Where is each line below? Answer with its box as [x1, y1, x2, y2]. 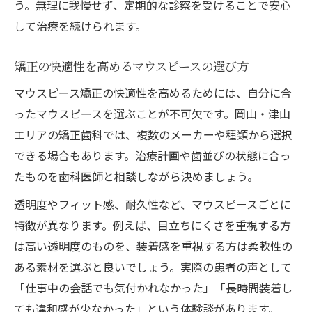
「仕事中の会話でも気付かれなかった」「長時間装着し [14, 279, 292, 296]
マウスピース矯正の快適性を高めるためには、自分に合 [14, 84, 292, 101]
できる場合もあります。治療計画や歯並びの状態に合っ [14, 146, 291, 164]
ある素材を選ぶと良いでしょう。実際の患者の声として [14, 258, 292, 275]
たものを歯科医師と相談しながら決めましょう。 [14, 167, 258, 185]
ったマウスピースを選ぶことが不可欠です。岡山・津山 [14, 104, 290, 122]
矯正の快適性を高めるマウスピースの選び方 [14, 56, 249, 75]
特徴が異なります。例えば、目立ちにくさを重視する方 [14, 216, 291, 233]
